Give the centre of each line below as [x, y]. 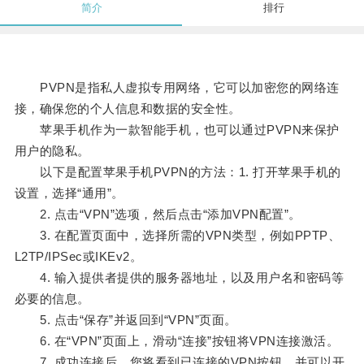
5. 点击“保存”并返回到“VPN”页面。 [126, 320]
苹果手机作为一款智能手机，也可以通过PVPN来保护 [177, 130]
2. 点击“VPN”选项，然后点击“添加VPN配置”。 [158, 214]
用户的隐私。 [52, 151]
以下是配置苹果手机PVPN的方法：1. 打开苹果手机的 [178, 172]
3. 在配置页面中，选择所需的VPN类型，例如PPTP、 [178, 236]
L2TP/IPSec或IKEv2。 [78, 257]
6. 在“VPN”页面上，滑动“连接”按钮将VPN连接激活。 [177, 341]
